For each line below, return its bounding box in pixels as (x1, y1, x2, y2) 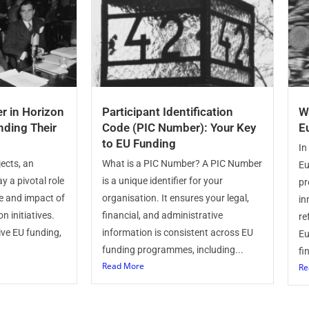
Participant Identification (102, 105, 233, 119)
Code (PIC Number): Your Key (102, 121, 256, 134)
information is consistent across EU (102, 227, 253, 238)
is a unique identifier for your (102, 175, 223, 186)
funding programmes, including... (102, 244, 243, 255)
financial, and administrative (102, 210, 223, 221)
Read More (102, 260, 144, 272)
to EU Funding (102, 137, 176, 150)
